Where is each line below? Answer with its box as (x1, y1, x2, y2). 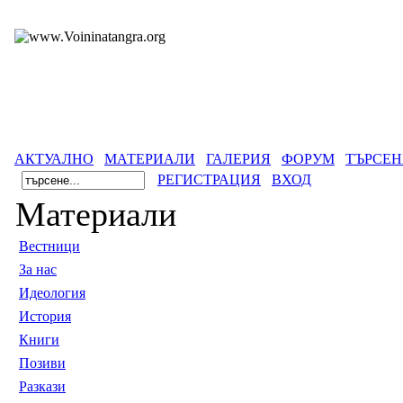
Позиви (19, 355, 66, 371)
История (19, 309, 71, 324)
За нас (19, 262, 57, 277)
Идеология (19, 285, 85, 300)
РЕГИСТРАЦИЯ (157, 172, 261, 187)
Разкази (19, 379, 66, 394)
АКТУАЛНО (14, 151, 94, 166)
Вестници (19, 238, 80, 254)
